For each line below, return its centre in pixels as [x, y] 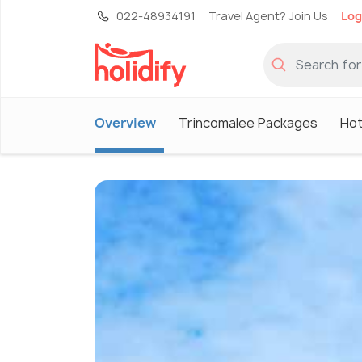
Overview [125, 122]
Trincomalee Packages [248, 122]
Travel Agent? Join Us [268, 16]
